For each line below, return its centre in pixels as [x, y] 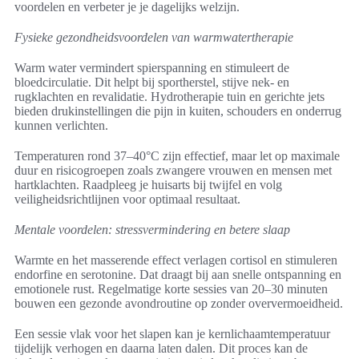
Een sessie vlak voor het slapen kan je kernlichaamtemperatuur [172, 334]
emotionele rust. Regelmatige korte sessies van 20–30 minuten [171, 289]
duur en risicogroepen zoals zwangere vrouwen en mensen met [173, 171]
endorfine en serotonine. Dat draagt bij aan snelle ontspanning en [178, 275]
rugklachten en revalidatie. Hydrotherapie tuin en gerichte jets [169, 97]
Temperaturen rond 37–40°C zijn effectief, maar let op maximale [177, 156]
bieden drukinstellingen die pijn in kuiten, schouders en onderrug [178, 111]
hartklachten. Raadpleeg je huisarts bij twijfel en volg [148, 185]
